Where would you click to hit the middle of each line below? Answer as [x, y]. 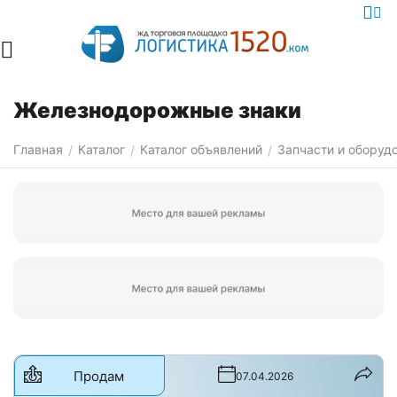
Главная [38, 149]
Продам [98, 376]
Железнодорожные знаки [157, 110]
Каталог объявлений [201, 149]
